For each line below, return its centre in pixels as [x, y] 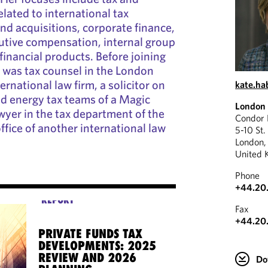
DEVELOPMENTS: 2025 [98, 246]
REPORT [58, 200]
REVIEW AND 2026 [88, 258]
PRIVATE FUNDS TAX [91, 234]
